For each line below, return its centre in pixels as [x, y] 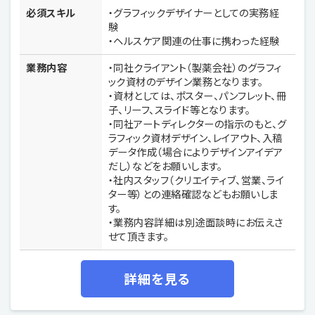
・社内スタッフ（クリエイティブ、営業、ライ [196, 180]
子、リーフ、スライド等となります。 [179, 110]
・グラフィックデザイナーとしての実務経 [194, 12]
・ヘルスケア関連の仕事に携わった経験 [194, 40]
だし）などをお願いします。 [165, 166]
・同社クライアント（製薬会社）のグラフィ [195, 67]
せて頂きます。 [139, 236]
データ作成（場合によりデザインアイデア [195, 152]
